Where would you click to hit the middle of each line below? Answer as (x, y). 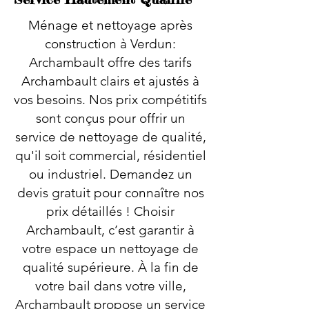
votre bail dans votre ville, (110, 286)
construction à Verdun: (110, 44)
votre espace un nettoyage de (110, 249)
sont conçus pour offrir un (110, 118)
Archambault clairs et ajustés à (110, 81)
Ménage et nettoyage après (110, 25)
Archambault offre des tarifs (110, 62)
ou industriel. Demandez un (110, 174)
